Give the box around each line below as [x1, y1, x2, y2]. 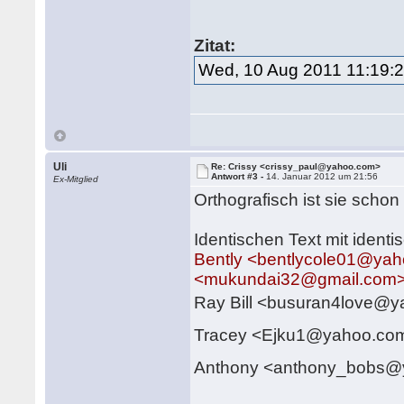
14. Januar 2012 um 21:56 [266, 171, 379, 181]
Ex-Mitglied [53, 174, 99, 184]
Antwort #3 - [211, 171, 267, 181]
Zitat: [194, 36, 236, 55]
